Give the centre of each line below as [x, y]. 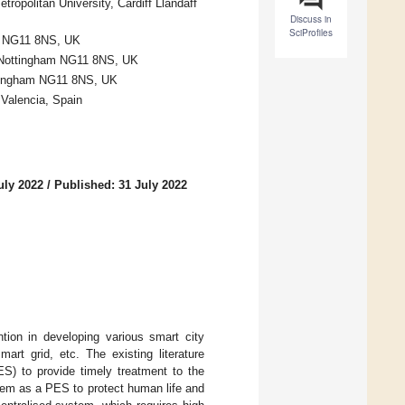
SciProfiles [311, 33]
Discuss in [311, 19]
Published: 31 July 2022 [121, 185]
